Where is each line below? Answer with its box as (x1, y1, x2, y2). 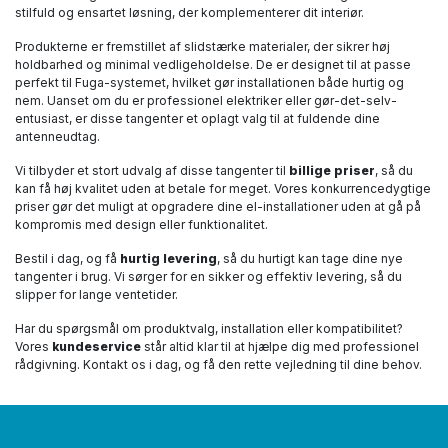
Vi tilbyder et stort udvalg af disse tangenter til (15, 163, 289, 178)
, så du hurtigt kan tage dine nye (217, 251, 403, 266)
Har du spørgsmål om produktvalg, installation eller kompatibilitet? (15, 321, 403, 336)
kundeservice (52, 339, 141, 354)
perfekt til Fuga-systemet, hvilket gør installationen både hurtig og (15, 75, 404, 90)
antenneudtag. (15, 129, 100, 144)
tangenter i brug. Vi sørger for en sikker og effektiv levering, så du (15, 269, 402, 284)
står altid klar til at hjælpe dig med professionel (141, 339, 419, 354)
